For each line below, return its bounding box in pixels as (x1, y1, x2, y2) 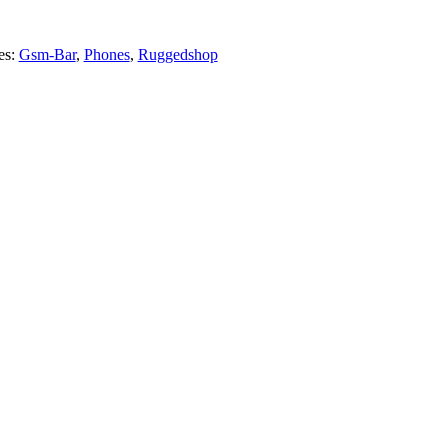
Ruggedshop (137, 45, 218, 63)
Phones (83, 45, 130, 63)
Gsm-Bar (18, 45, 76, 63)
